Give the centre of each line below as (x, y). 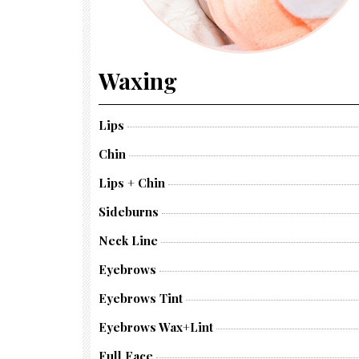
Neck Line (128, 240)
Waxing (138, 81)
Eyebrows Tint (141, 298)
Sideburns (129, 212)
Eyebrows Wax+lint (156, 327)
